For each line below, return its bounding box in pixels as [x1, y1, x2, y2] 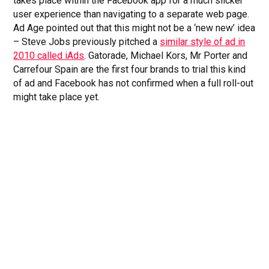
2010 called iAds [13, 50, 85, 62]
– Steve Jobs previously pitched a [13, 36, 160, 48]
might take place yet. [13, 91, 100, 103]
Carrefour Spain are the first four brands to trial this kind [13, 64, 246, 76]
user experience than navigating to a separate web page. [13, 8, 250, 20]
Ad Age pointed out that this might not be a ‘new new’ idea [13, 22, 256, 34]
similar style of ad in [160, 36, 246, 48]
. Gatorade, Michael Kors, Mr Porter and [84, 50, 248, 62]
